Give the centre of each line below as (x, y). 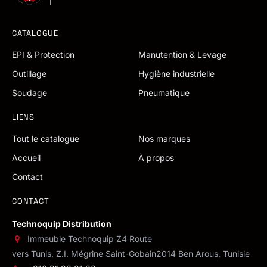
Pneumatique (164, 93)
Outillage (29, 74)
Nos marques (164, 139)
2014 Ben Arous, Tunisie (203, 254)
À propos (156, 158)
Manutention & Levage (182, 55)
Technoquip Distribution (62, 224)
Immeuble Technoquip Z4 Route (90, 239)
